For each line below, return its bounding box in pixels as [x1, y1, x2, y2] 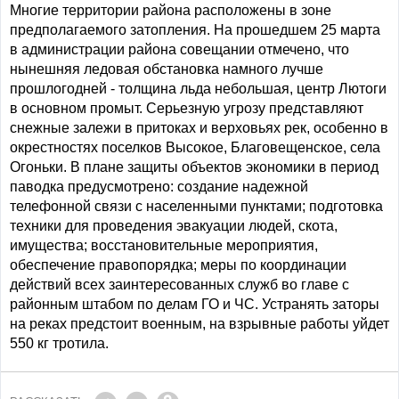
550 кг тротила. [10, 336, 109, 351]
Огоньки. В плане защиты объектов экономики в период [10, 159, 379, 175]
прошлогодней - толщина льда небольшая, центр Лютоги [10, 81, 387, 96]
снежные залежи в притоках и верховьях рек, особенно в [10, 120, 388, 135]
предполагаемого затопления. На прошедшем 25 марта [10, 22, 380, 37]
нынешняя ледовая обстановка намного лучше [10, 61, 323, 77]
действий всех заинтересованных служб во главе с [10, 277, 349, 292]
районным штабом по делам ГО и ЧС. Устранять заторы [10, 297, 379, 312]
